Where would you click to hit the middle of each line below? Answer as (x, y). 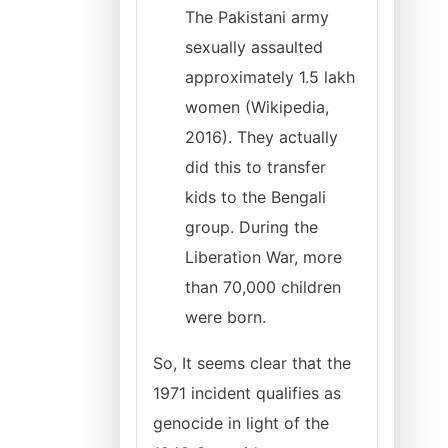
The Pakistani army (257, 17)
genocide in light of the (241, 423)
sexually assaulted (254, 47)
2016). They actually (261, 137)
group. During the (251, 227)
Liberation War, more (263, 257)
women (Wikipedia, (257, 107)
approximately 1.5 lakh (270, 77)
